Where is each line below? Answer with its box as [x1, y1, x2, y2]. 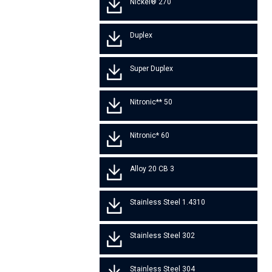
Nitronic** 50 [130, 98, 173, 107]
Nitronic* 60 [130, 131, 170, 140]
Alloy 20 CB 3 [130, 165, 175, 174]
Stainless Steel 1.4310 [130, 198, 206, 207]
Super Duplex [130, 64, 174, 73]
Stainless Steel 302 [130, 231, 195, 240]
